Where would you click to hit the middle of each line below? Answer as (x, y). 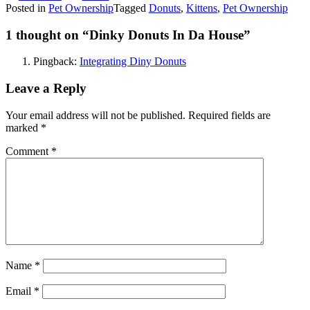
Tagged (131, 8)
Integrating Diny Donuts (133, 62)
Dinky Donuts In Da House (166, 35)
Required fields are (229, 115)
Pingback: (56, 62)
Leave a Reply (46, 88)
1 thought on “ (47, 35)
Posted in (27, 8)
